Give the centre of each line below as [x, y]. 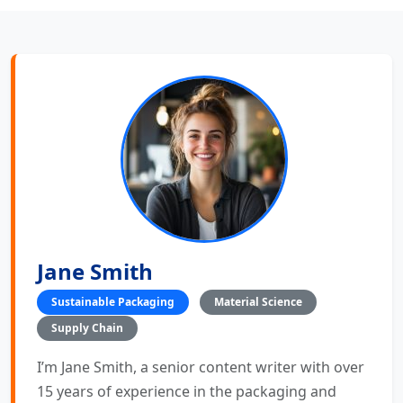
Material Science [258, 301]
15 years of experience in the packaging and [187, 391]
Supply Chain [87, 327]
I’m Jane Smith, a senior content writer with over [201, 367]
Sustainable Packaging [113, 301]
